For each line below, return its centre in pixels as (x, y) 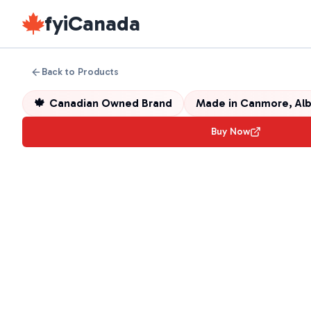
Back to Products (80, 72)
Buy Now (230, 132)
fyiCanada (92, 24)
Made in (218, 103)
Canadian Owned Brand (111, 103)
